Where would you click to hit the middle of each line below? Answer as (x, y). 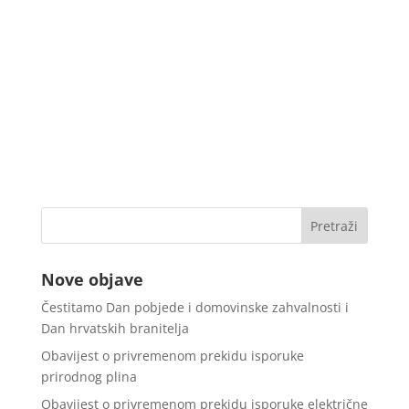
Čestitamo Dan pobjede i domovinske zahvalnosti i (194, 307)
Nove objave (92, 279)
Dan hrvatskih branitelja (115, 328)
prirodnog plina (89, 376)
